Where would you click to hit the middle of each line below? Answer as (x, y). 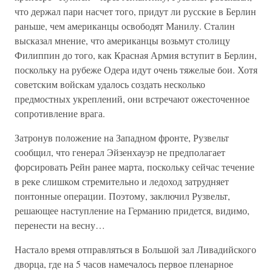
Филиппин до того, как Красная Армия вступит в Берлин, (136, 55)
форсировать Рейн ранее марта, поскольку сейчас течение (134, 167)
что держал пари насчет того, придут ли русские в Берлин (135, 11)
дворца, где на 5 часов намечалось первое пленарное (124, 264)
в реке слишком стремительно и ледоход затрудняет (122, 181)
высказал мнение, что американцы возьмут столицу (122, 40)
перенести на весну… (60, 225)
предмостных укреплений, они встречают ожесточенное (132, 99)
